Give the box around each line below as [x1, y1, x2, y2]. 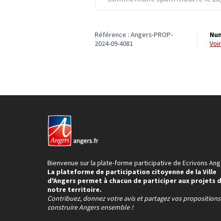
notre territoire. [47, 185, 102, 194]
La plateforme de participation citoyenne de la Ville [47, 167, 217, 177]
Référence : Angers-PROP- [95, 30, 173, 39]
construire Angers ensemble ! [47, 203, 133, 212]
